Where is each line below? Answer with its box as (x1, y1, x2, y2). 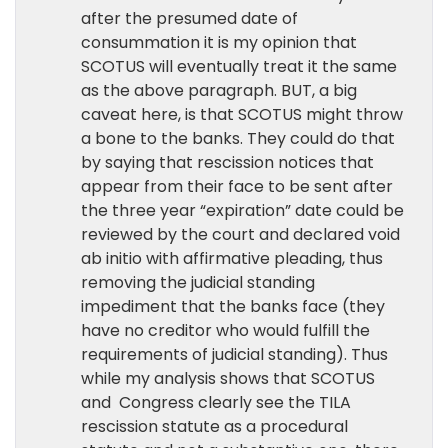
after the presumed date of (81, 7, 298, 30)
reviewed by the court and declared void (81, 223, 400, 246)
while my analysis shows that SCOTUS (81, 367, 375, 390)
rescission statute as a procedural (81, 415, 348, 438)
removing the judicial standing (81, 271, 315, 294)
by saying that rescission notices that (81, 151, 374, 174)
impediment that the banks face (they (81, 295, 385, 318)
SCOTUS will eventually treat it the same (81, 55, 397, 78)
